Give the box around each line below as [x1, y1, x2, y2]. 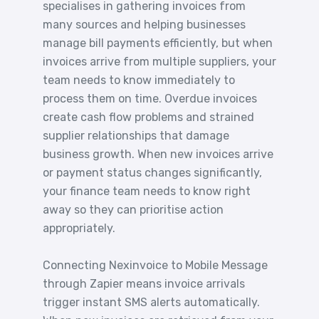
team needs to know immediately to [43, 73, 235, 87]
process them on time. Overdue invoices [43, 92, 257, 105]
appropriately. [43, 221, 115, 235]
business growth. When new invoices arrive [43, 147, 273, 161]
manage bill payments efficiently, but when [43, 36, 273, 50]
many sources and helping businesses [43, 18, 246, 31]
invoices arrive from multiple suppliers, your [43, 55, 276, 68]
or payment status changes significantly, [43, 166, 262, 179]
